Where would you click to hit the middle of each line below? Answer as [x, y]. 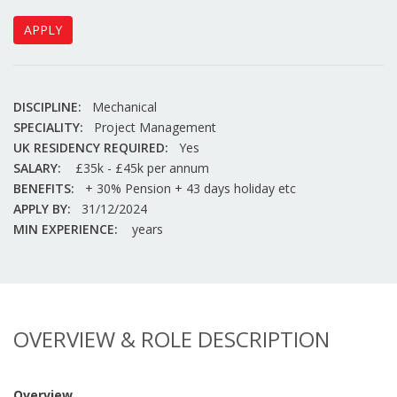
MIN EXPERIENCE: [66, 229]
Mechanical [125, 107]
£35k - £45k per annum [140, 168]
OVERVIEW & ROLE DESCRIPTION [171, 339]
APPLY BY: [42, 209]
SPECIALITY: [48, 127]
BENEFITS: [44, 188]
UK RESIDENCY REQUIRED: [91, 148]
